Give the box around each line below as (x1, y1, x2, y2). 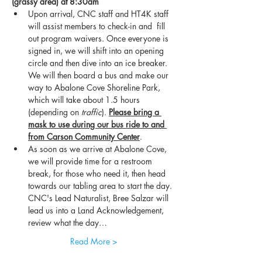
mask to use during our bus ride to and (28, 119, 167, 130)
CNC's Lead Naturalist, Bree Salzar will (28, 192, 171, 204)
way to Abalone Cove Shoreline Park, (28, 82, 163, 94)
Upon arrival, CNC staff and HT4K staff (28, 8, 171, 20)
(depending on (28, 106, 81, 118)
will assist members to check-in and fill (28, 20, 167, 32)
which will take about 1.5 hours (28, 94, 142, 106)
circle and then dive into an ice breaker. (28, 57, 170, 69)
